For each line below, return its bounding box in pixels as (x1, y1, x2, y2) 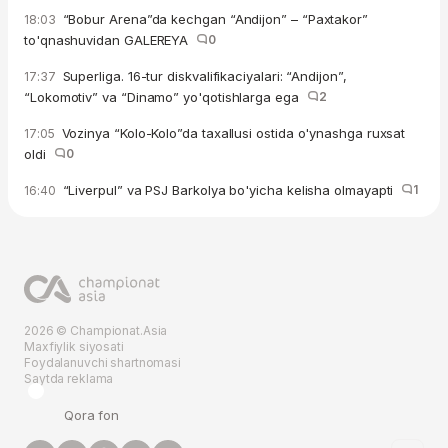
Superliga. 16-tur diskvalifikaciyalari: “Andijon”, (58, 68, 347, 85)
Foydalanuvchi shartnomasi (24, 355, 181, 371)
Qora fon (64, 407, 120, 424)
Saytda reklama (24, 371, 114, 387)
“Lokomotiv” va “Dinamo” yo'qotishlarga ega (24, 89, 307, 106)
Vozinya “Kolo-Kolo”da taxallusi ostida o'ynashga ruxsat (57, 125, 406, 142)
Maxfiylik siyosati (24, 339, 124, 355)
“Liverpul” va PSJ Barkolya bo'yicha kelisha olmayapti (58, 182, 402, 199)
